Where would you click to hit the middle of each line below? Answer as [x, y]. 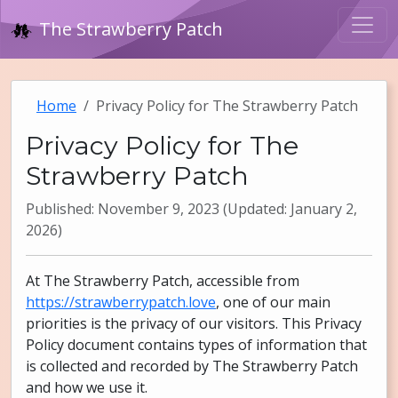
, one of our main [273, 302]
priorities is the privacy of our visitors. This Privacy [194, 323]
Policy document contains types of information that [196, 345]
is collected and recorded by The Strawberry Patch [192, 366]
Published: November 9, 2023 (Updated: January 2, [191, 209]
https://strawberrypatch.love [121, 302]
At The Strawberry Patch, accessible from [163, 281]
